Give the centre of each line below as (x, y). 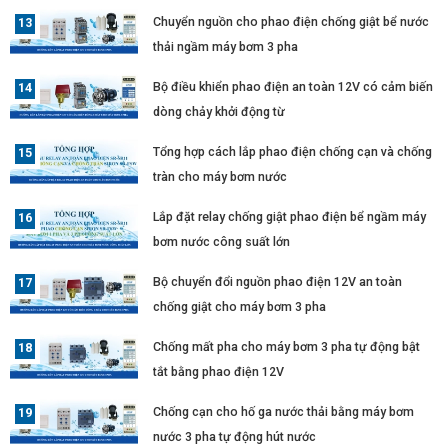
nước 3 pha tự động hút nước (235, 437)
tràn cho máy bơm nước (220, 177)
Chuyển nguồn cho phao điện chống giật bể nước (291, 22)
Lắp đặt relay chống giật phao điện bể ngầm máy (290, 217)
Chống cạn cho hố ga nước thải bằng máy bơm (284, 412)
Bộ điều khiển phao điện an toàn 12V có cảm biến (293, 87)
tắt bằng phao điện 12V (219, 372)
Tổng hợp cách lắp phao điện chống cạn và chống (293, 152)
